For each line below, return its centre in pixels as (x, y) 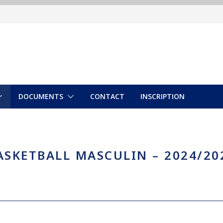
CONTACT (107, 96)
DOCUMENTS (41, 96)
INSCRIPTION (163, 96)
